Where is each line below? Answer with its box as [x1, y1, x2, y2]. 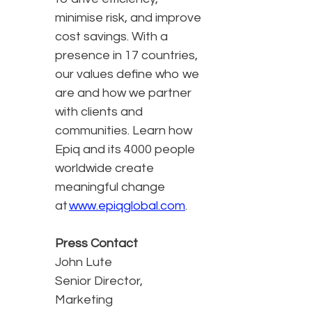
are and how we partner [55, 86, 192, 100]
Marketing [55, 293, 118, 307]
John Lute [55, 256, 120, 270]
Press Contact [55, 237, 146, 251]
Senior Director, [55, 274, 143, 288]
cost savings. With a [55, 30, 168, 44]
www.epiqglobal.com [69, 199, 185, 213]
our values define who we [55, 68, 199, 81]
